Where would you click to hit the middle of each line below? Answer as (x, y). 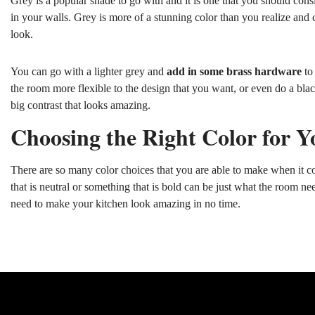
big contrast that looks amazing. (81, 105)
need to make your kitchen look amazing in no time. (126, 203)
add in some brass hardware (234, 71)
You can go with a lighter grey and (89, 71)
